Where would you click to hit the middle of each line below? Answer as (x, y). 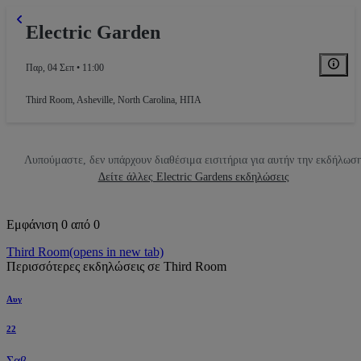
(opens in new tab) (116, 252)
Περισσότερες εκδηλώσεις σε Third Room (116, 267)
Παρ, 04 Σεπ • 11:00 (65, 68)
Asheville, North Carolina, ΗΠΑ (139, 100)
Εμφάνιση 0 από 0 (53, 225)
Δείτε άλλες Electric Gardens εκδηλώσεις (193, 177)
